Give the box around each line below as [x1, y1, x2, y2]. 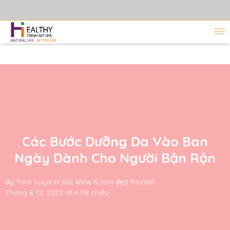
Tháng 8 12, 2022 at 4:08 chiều [5, 188, 109, 197]
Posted [130, 177, 155, 186]
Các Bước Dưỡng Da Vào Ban [22, 133, 208, 150]
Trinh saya [16, 177, 51, 186]
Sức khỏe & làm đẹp [61, 177, 128, 186]
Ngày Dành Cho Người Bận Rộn [14, 149, 216, 166]
